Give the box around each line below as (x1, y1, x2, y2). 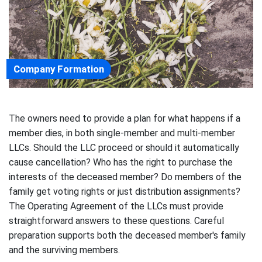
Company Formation (13, 63, 104, 75)
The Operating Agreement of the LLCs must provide (9, 200, 223, 212)
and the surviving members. (9, 244, 120, 256)
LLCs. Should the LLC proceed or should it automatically (9, 142, 239, 153)
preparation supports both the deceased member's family (9, 229, 246, 241)
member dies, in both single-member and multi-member (9, 127, 235, 139)
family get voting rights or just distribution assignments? (9, 185, 240, 197)
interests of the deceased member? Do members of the (9, 171, 242, 182)
